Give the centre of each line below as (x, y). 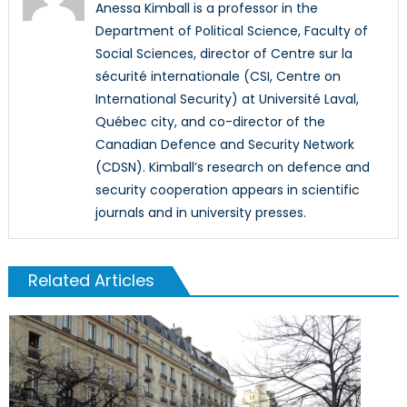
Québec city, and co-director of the (210, 122)
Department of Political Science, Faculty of (231, 31)
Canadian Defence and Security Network (224, 144)
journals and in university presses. (200, 213)
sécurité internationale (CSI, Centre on (218, 76)
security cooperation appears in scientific (227, 190)
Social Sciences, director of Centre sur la (223, 54)
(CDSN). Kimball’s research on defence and (232, 167)
